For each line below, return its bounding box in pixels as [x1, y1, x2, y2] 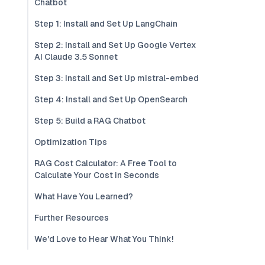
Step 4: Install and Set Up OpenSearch [34, 94, 188, 105]
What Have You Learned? [34, 191, 133, 202]
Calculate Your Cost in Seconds [34, 170, 159, 180]
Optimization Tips [34, 137, 107, 147]
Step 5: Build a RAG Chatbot [34, 115, 146, 126]
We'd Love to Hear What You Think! [34, 234, 173, 244]
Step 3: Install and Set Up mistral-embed [34, 73, 199, 83]
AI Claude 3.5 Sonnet [34, 51, 118, 62]
